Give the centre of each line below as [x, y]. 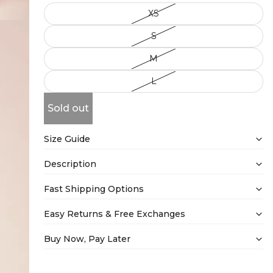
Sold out [68, 108]
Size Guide [67, 139]
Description [70, 164]
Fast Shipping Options [94, 189]
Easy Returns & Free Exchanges [115, 214]
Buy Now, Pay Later [87, 239]
